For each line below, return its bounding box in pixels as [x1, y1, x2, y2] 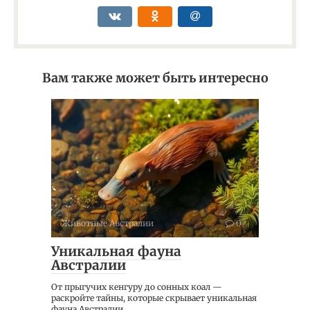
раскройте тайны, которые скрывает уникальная [51, 293, 257, 304]
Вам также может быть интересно [42, 70, 268, 86]
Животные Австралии [62, 218, 154, 229]
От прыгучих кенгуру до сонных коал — [51, 282, 222, 293]
